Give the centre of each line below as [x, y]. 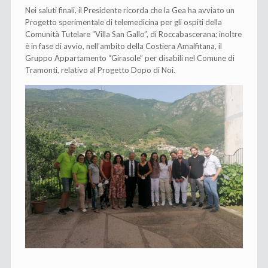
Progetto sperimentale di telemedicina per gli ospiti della [124, 22]
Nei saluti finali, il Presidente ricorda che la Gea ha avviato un [130, 10]
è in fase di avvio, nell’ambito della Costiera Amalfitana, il [124, 46]
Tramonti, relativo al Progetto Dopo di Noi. [100, 70]
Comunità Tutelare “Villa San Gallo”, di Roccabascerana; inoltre [134, 34]
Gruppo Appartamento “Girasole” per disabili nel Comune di [130, 58]
